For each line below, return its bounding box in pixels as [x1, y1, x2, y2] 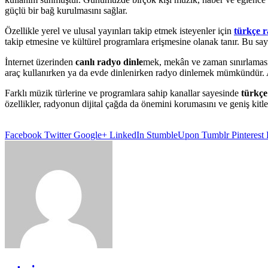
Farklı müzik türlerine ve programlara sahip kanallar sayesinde [5, 87, 241, 98]
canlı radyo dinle [75, 56, 143, 67]
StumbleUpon [147, 129, 199, 140]
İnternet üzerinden [5, 56, 75, 67]
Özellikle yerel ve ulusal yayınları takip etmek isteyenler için [5, 25, 234, 36]
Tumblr [202, 129, 229, 140]
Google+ [74, 129, 107, 140]
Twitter [44, 129, 71, 140]
